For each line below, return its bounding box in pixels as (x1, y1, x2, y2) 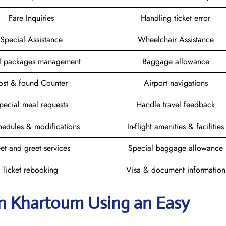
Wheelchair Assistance (137, 33, 214, 45)
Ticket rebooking (2, 163, 61, 176)
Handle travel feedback (136, 98, 215, 110)
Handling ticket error (141, 12, 210, 24)
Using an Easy (88, 192, 190, 213)
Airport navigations (143, 77, 208, 89)
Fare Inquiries (8, 12, 54, 24)
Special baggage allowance (128, 142, 223, 154)
